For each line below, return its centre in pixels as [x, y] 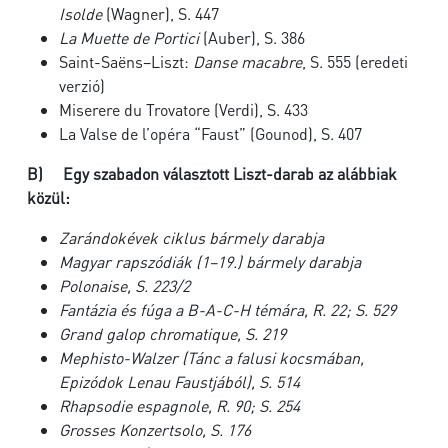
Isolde [80, 13]
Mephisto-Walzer [118, 357]
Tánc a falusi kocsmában [273, 357]
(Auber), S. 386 [252, 37]
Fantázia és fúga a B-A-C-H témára [181, 309]
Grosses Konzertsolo [130, 429]
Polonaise [93, 285]
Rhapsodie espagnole [133, 405]
